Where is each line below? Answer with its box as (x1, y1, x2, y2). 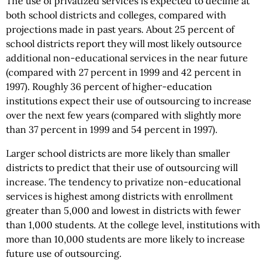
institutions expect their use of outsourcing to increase (6, 95, 252, 107)
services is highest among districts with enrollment (6, 190, 233, 202)
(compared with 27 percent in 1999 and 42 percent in (6, 66, 241, 78)
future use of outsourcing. (6, 247, 122, 259)
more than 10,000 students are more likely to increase (6, 233, 245, 245)
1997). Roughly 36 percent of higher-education (6, 80, 212, 92)
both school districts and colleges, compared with (6, 9, 226, 21)
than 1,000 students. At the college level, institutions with (6, 219, 260, 231)
